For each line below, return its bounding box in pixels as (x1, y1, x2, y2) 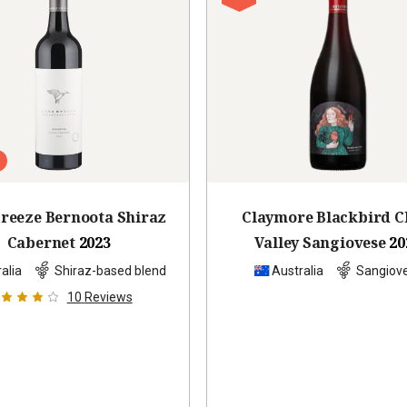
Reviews (84, 290, 133, 305)
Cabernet (6, 233, 75, 253)
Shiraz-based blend (54, 263, 166, 278)
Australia (271, 263, 323, 278)
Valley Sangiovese (254, 233, 386, 253)
